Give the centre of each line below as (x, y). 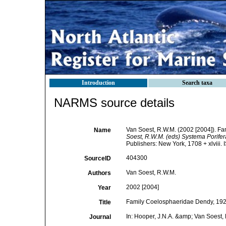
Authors (99, 173)
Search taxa (197, 83)
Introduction (98, 83)
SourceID (97, 158)
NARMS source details (114, 103)
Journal (100, 217)
